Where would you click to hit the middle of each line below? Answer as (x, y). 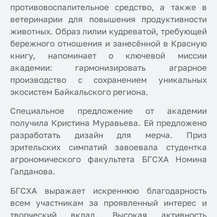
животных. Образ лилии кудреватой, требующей (108, 31)
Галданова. (33, 171)
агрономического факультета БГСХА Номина (108, 159)
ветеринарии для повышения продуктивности (108, 19)
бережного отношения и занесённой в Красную (108, 43)
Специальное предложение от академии (108, 111)
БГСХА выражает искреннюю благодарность (108, 191)
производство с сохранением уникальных (108, 79)
